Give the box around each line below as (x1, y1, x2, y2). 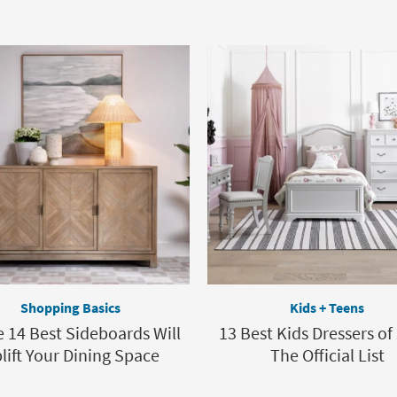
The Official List (269, 344, 385, 366)
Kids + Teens (290, 299, 364, 316)
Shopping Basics (19, 299, 121, 316)
